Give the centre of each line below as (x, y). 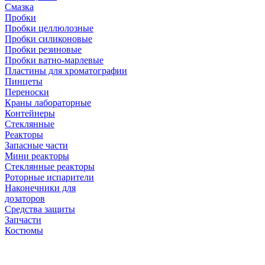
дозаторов (25, 198)
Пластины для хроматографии (66, 71)
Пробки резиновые (43, 49)
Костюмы (24, 230)
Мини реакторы (37, 156)
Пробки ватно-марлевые (54, 60)
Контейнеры (30, 113)
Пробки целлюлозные (49, 28)
